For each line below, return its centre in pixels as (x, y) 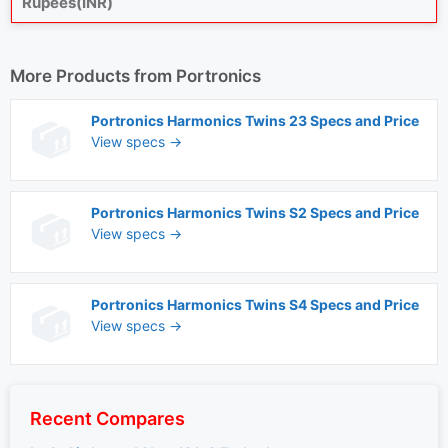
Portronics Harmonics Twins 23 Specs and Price (255, 120)
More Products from (93, 76)
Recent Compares (107, 418)
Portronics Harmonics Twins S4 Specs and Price (255, 304)
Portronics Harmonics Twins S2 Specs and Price (255, 212)
